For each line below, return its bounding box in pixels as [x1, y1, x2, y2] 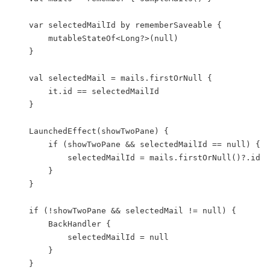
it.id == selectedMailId [10, 86, 48, 96]
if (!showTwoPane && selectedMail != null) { [10, 206, 29, 215]
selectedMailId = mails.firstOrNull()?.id [10, 152, 67, 162]
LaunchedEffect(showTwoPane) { [10, 126, 29, 136]
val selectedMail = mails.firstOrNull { [10, 73, 29, 83]
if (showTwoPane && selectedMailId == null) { [10, 139, 48, 149]
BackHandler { [10, 219, 48, 228]
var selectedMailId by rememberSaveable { [10, 20, 29, 30]
